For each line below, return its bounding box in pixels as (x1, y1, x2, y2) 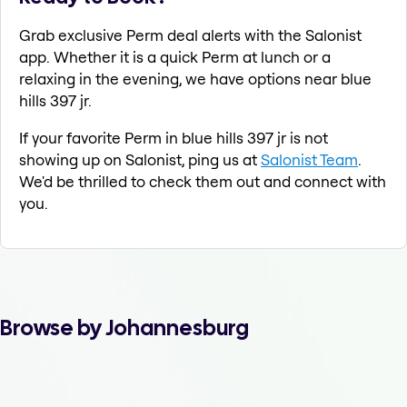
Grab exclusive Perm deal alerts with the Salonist (19, 25, 362, 45)
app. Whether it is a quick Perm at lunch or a (19, 47, 331, 67)
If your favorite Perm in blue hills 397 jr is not (19, 128, 328, 148)
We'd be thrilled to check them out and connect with (19, 172, 386, 192)
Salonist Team (261, 150, 358, 170)
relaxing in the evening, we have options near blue (19, 69, 372, 89)
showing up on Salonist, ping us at (19, 150, 261, 170)
